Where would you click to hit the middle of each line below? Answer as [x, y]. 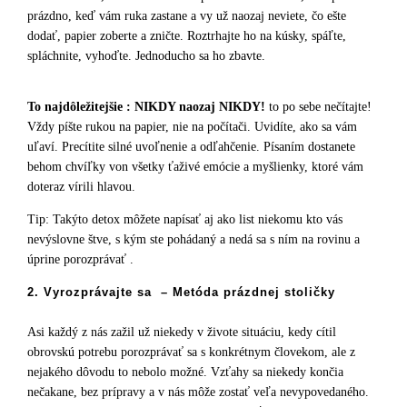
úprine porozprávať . [82, 260]
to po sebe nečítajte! [318, 107]
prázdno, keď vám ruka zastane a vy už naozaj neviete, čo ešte [187, 16]
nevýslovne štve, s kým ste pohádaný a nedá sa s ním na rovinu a [194, 240]
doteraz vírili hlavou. [81, 187]
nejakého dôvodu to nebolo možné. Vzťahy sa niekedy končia [185, 372]
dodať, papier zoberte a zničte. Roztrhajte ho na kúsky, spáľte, [187, 36]
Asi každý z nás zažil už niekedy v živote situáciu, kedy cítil [182, 332]
